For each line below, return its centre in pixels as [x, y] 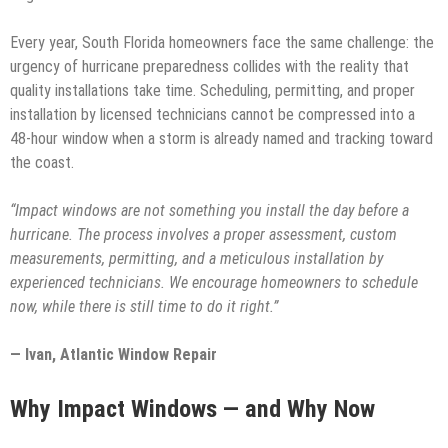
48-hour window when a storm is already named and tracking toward [221, 139]
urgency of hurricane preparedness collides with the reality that [209, 67]
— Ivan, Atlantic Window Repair [113, 355]
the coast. [42, 163]
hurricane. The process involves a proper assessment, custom [203, 235]
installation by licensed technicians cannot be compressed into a [212, 115]
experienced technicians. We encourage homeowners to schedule [214, 283]
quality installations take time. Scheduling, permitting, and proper [212, 91]
